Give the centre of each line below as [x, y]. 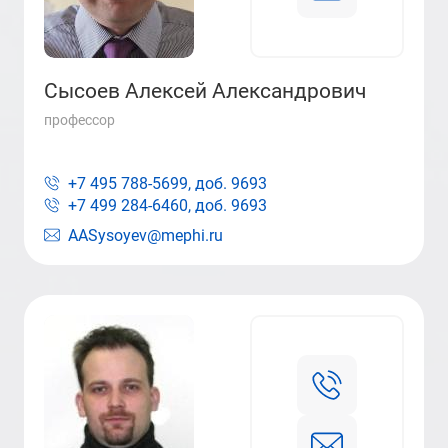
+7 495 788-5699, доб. [147, 183]
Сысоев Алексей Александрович [205, 91]
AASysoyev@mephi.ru [145, 235]
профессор [79, 120]
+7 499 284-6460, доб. [147, 205]
